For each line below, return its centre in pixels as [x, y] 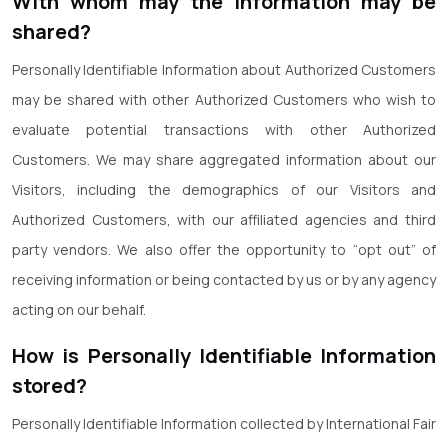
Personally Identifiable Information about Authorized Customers [224, 69]
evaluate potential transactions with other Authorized [224, 129]
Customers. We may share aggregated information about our [224, 159]
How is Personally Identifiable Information [224, 355]
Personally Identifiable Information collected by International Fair [224, 423]
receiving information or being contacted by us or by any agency [224, 279]
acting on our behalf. [79, 309]
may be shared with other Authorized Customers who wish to [224, 99]
